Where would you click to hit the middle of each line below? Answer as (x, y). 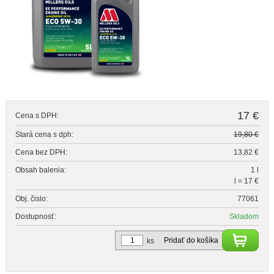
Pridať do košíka (191, 240)
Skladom (244, 216)
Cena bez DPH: (41, 152)
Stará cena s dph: (44, 134)
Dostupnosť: (35, 216)
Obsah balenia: (40, 170)
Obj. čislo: (31, 198)
